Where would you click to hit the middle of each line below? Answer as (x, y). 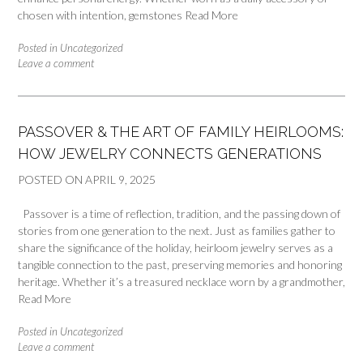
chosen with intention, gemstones (101, 15)
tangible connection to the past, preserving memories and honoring (180, 265)
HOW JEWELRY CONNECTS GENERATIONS (170, 154)
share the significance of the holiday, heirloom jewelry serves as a (175, 248)
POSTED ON (51, 180)
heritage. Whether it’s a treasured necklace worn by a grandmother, (181, 282)
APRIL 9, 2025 (120, 180)
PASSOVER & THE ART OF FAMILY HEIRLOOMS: (181, 132)
